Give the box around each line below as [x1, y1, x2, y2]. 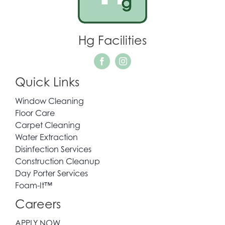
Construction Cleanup [15, 156, 100, 166]
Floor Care [15, 107, 55, 118]
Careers [15, 196, 61, 211]
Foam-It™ [15, 180, 52, 190]
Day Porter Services [15, 168, 88, 178]
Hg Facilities [78, 33, 147, 48]
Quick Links [15, 74, 79, 89]
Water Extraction [15, 132, 78, 142]
